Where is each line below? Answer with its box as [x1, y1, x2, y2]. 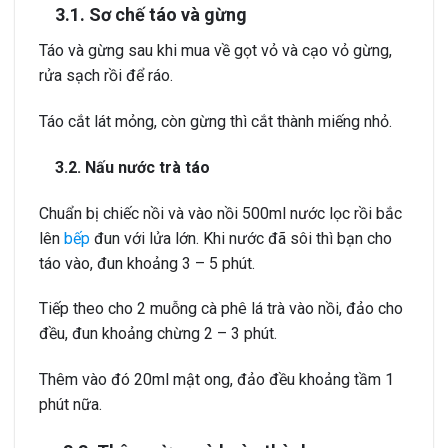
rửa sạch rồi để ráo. [39, 66, 173, 86]
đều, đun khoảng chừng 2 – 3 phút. [39, 324, 277, 344]
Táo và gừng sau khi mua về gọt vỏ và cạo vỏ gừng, [39, 41, 392, 61]
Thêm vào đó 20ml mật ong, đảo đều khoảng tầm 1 [39, 370, 394, 390]
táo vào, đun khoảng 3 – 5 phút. [39, 253, 255, 273]
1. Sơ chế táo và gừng [70, 4, 247, 26]
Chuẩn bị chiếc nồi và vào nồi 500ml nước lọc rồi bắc [39, 203, 402, 223]
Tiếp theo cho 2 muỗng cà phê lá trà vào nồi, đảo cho [39, 299, 403, 319]
